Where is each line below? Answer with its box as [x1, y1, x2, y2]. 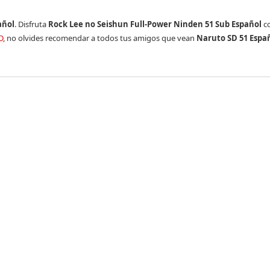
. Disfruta [14, 19, 48, 30]
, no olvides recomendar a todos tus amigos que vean [3, 33, 196, 43]
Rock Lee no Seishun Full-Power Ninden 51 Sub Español [48, 19, 262, 30]
